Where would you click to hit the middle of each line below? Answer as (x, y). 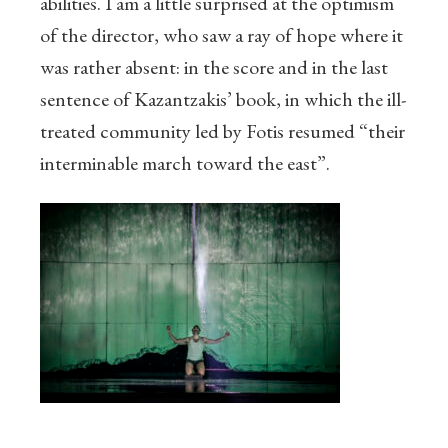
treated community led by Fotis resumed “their (222, 131)
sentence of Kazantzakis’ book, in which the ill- (223, 99)
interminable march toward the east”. (185, 163)
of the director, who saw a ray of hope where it (221, 35)
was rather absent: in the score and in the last (214, 67)
